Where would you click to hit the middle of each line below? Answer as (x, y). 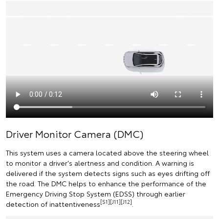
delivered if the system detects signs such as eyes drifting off (108, 173)
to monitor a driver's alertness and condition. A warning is (100, 163)
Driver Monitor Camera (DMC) (75, 133)
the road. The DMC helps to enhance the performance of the (106, 183)
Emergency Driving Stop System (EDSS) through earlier (96, 193)
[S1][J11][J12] (116, 202)
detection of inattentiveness (53, 204)
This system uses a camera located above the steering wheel (107, 152)
